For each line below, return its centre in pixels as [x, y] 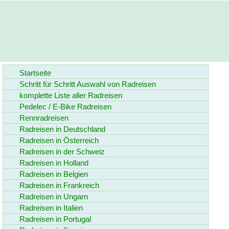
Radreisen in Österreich [59, 140]
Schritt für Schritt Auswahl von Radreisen [88, 84]
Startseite [35, 73]
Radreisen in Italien [51, 208]
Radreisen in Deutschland [62, 129]
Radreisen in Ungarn [54, 197]
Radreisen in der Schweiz [62, 152]
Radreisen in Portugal [55, 219]
